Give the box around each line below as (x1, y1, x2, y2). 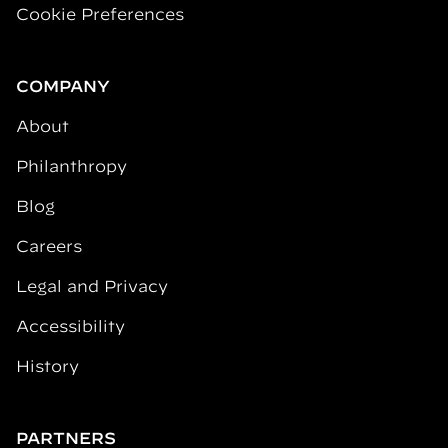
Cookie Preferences (16, 5, 184, 24)
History (16, 357, 79, 376)
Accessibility (16, 317, 125, 336)
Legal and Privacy (16, 277, 168, 296)
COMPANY (16, 77, 110, 96)
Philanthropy (16, 157, 127, 176)
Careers (16, 237, 82, 256)
